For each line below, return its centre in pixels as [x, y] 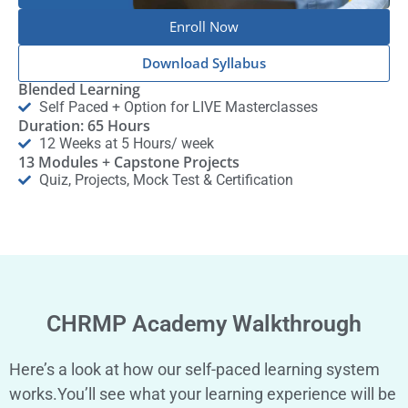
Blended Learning [79, 89]
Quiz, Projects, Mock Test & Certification [166, 179]
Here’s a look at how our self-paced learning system [194, 369]
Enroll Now [204, 26]
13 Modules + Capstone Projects [129, 162]
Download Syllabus [204, 62]
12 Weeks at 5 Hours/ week [126, 143]
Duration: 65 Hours [84, 125]
